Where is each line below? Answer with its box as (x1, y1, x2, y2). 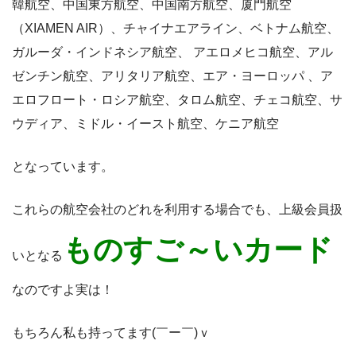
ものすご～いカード (63, 234, 333, 267)
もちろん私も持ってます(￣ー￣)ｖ (12, 326, 211, 340)
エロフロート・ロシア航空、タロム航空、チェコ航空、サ (12, 93, 342, 107)
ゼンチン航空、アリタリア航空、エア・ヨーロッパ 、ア (12, 69, 333, 83)
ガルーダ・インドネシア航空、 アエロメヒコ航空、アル (12, 45, 333, 60)
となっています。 (12, 160, 114, 174)
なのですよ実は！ (12, 283, 114, 297)
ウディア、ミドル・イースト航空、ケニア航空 (12, 117, 279, 131)
